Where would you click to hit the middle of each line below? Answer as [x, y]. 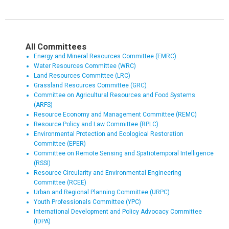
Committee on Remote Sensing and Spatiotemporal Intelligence [124, 153]
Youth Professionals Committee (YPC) [87, 202]
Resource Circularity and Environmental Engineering [108, 173]
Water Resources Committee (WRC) [85, 66]
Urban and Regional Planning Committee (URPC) [102, 192]
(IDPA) [42, 221]
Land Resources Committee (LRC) [82, 75]
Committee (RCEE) [60, 182]
